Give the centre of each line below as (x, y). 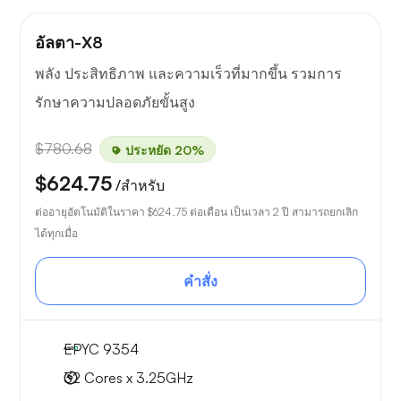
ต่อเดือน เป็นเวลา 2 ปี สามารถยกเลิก (273, 212)
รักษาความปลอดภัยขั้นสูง (115, 102)
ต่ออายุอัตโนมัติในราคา (91, 212)
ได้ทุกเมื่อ (56, 234)
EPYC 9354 (101, 350)
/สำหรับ (140, 186)
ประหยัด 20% (163, 149)
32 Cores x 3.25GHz (128, 378)
